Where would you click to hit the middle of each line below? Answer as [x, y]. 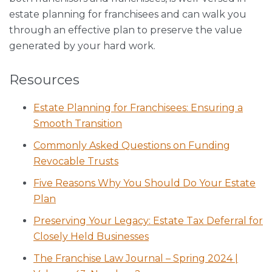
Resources [44, 80]
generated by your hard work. [82, 46]
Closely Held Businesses [91, 236]
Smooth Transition [78, 124]
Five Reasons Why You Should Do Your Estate [144, 183]
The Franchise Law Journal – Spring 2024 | [136, 258]
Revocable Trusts [76, 161]
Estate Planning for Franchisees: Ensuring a [138, 108]
